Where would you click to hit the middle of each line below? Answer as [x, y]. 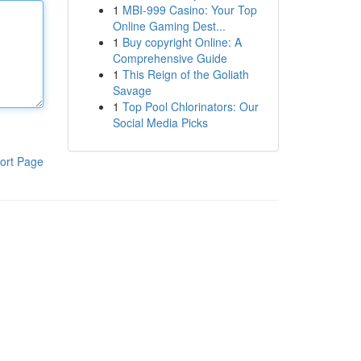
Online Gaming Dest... [169, 26]
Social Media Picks [160, 122]
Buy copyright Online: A [182, 42]
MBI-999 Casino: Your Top [189, 10]
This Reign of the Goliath [185, 74]
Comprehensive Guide [170, 58]
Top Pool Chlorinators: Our [190, 106]
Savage [132, 90]
